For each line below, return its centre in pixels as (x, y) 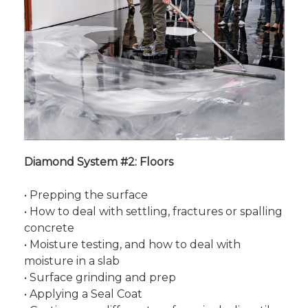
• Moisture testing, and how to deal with (132, 244)
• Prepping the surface (86, 195)
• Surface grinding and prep (100, 277)
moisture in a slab (71, 261)
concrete (49, 228)
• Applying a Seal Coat (83, 294)
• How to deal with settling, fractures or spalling (153, 211)
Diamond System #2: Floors (98, 162)
